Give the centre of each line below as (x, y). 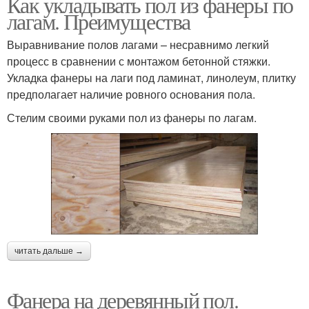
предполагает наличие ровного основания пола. (131, 94)
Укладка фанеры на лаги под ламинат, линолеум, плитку (151, 77)
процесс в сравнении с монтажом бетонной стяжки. (139, 61)
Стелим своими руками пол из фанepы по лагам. (132, 117)
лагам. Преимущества (99, 21)
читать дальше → (49, 251)
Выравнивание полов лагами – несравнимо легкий (138, 44)
